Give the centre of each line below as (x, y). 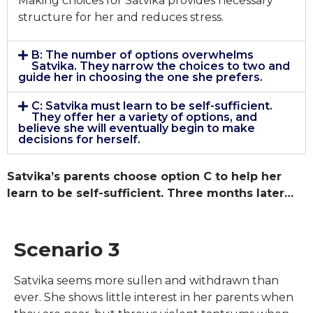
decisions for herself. (79, 140)
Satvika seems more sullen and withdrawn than (146, 281)
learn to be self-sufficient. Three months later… (150, 194)
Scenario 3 (67, 250)
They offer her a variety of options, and (145, 117)
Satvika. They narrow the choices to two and (161, 66)
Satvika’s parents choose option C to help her (144, 177)
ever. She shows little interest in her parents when (154, 298)
